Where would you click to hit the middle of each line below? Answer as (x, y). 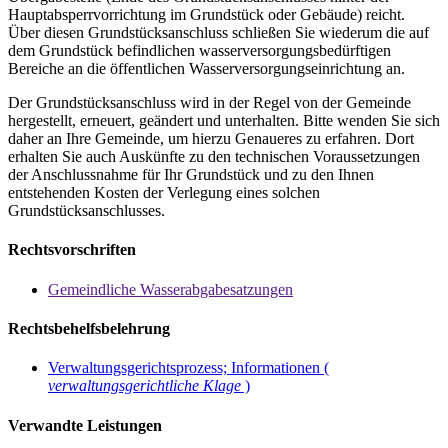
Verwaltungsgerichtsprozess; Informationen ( (188, 368)
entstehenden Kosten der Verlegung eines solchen (164, 193)
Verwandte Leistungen (85, 425)
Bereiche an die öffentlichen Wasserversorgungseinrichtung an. (206, 69)
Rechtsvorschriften (72, 250)
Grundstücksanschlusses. (86, 211)
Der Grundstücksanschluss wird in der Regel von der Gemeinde (209, 103)
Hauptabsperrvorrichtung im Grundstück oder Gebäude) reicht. (206, 15)
